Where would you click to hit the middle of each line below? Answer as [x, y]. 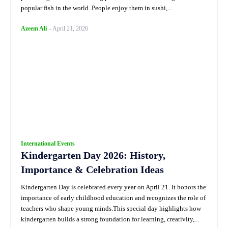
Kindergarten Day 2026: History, [93, 155]
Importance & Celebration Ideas [92, 170]
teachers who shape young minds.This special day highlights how [111, 209]
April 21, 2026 [70, 29]
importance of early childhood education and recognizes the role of [113, 198]
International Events [48, 144]
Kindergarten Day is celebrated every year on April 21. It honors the [113, 187]
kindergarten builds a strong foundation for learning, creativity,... [110, 219]
